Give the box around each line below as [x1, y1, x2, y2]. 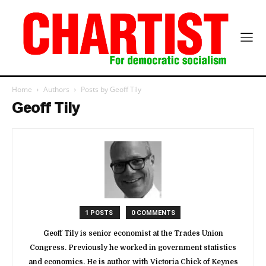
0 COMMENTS [131, 208, 175, 217]
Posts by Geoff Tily [81, 84, 141, 94]
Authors [43, 84, 69, 94]
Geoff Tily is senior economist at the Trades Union [43, 229, 223, 237]
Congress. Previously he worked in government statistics [30, 243, 236, 252]
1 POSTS [85, 208, 115, 217]
